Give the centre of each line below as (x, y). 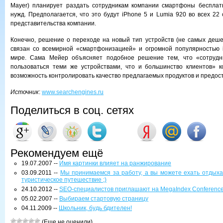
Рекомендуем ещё (57, 153)
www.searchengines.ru (73, 92)
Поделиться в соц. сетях (72, 110)
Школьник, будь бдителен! (95, 208)
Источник (25, 92)
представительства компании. (53, 23)
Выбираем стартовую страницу (104, 199)
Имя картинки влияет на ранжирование (115, 163)
